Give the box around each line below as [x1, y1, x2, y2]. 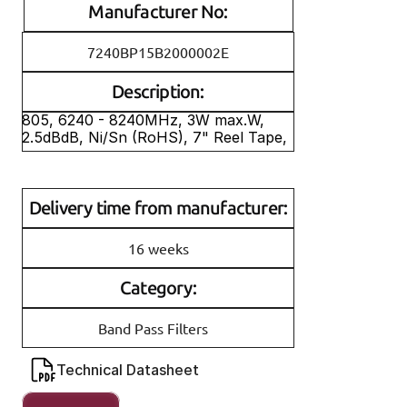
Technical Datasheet [56, 361, 199, 379]
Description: [112, 81, 204, 103]
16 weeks [127, 238, 189, 257]
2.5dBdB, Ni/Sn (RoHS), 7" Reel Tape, [22, 128, 292, 146]
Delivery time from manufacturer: [28, 197, 288, 219]
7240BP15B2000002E [87, 42, 229, 61]
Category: [120, 277, 196, 299]
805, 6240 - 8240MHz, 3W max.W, [22, 111, 264, 129]
